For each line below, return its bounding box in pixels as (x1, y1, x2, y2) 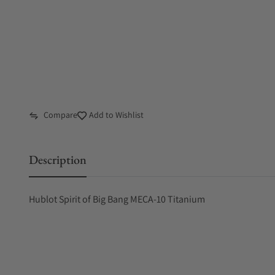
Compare (44, 109, 77, 120)
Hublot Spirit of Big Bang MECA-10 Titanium (29, 193, 205, 206)
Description (29, 152, 87, 168)
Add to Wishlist (87, 109, 144, 120)
